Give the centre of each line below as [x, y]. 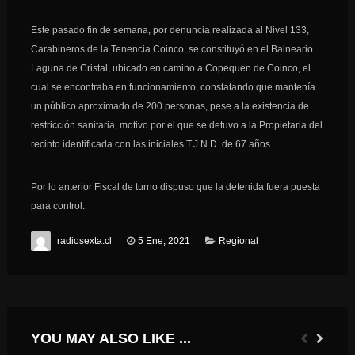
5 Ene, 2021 [164, 241]
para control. [57, 206]
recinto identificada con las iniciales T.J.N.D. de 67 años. [151, 144]
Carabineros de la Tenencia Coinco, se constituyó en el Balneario [172, 49]
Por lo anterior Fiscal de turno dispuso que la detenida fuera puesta [175, 187]
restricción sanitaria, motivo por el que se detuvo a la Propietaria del [176, 125]
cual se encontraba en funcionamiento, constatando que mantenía [173, 87]
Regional [238, 241]
